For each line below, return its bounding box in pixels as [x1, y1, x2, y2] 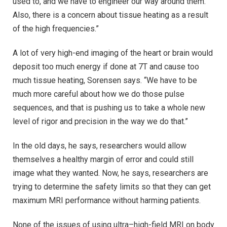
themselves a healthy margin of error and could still [13, 154, 194, 164]
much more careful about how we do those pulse [13, 89, 184, 99]
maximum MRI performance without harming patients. [13, 195, 201, 205]
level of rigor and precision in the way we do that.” [13, 117, 188, 127]
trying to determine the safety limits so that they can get [13, 181, 211, 192]
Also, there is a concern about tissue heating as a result [13, 10, 208, 20]
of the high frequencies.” [13, 24, 99, 34]
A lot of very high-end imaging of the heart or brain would [13, 48, 213, 58]
